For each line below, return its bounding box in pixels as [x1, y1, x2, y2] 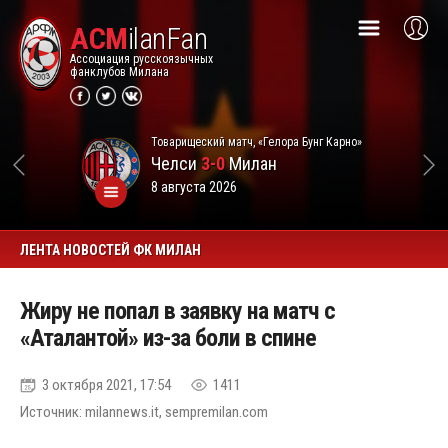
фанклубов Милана [70, 65, 169, 79]
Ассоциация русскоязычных [70, 52, 213, 66]
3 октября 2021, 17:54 [42, 376, 171, 394]
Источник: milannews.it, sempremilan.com [20, 403, 268, 421]
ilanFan [127, 21, 207, 56]
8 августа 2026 [150, 178, 237, 195]
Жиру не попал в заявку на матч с [20, 297, 335, 325]
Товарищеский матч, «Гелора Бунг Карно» [150, 134, 362, 149]
